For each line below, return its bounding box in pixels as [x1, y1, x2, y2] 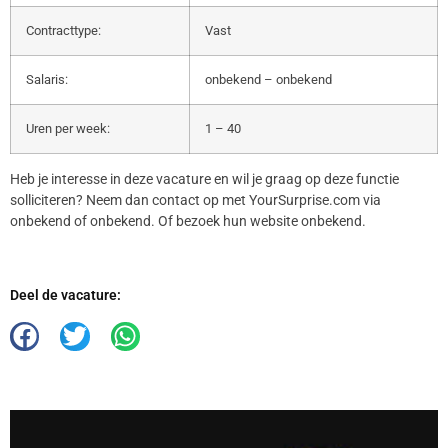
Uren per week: [26, 120, 110, 136]
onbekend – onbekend [205, 71, 332, 87]
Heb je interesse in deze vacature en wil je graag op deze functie [10, 170, 399, 187]
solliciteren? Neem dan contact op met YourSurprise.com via [10, 191, 381, 208]
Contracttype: [26, 22, 101, 38]
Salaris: [26, 71, 68, 87]
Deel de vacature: [10, 286, 121, 303]
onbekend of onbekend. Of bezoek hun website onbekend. [10, 212, 366, 229]
